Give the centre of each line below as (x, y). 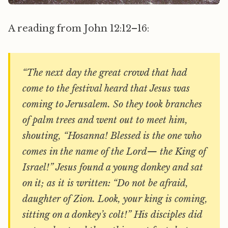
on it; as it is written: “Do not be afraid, (105, 183)
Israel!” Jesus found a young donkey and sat (113, 168)
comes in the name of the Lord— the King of (114, 152)
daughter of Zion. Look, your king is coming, (115, 199)
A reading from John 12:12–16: (79, 29)
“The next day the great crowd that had (105, 73)
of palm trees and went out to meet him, (105, 120)
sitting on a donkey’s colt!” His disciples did (112, 215)
